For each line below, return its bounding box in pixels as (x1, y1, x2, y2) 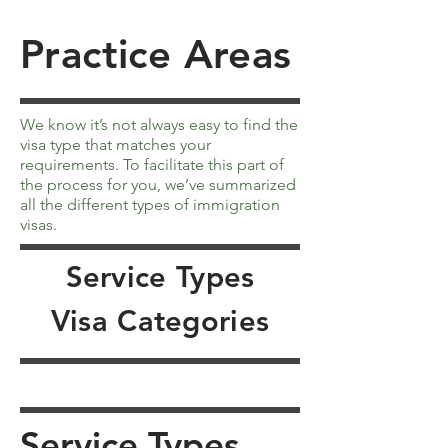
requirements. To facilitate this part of (20, 155, 284, 174)
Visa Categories (50, 303, 270, 338)
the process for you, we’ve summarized (20, 175, 296, 194)
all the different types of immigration (20, 195, 280, 214)
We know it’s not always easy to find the (20, 115, 298, 134)
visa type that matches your (20, 135, 211, 154)
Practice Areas (20, 30, 292, 78)
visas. (20, 215, 57, 234)
